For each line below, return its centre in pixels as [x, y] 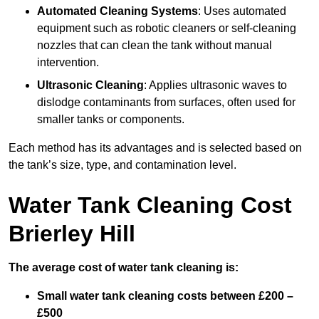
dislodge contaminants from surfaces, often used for [166, 103]
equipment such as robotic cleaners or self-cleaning [167, 28]
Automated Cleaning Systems [117, 11]
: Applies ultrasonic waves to [215, 85]
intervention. [68, 63]
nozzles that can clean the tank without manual [155, 46]
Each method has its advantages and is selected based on [155, 148]
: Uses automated [242, 11]
